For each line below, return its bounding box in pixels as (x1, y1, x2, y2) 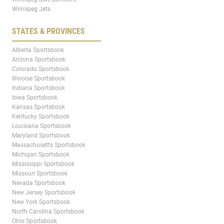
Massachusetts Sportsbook (12, 141, 85, 148)
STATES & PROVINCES (12, 26, 85, 36)
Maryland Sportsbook (12, 131, 70, 139)
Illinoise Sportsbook (12, 74, 65, 82)
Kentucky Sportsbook (12, 112, 69, 120)
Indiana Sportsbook (12, 84, 65, 91)
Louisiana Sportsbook (12, 122, 71, 129)
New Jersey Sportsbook (12, 188, 75, 196)
